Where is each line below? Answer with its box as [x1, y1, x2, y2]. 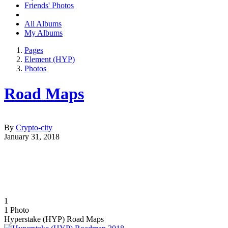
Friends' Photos [24, 1, 74, 10]
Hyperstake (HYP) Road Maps [4, 215, 104, 224]
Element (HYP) [24, 55, 75, 64]
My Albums [24, 28, 63, 38]
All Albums [24, 19, 62, 28]
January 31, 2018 [4, 132, 60, 141]
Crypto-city [16, 123, 52, 132]
